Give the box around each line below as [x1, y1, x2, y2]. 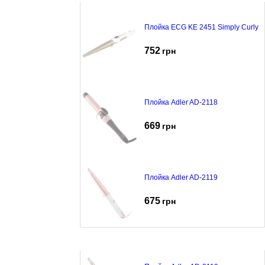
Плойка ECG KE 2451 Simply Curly [144, 22, 258, 31]
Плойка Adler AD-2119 [144, 173, 218, 182]
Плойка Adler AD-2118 [144, 98, 218, 106]
